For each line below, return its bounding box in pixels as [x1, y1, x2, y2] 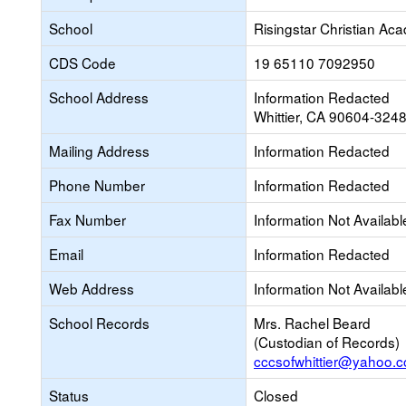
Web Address [49, 278, 134, 298]
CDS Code [49, 53, 116, 72]
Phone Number [49, 175, 145, 195]
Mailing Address [49, 140, 150, 160]
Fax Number [49, 209, 126, 229]
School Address [49, 87, 149, 107]
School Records [49, 313, 150, 333]
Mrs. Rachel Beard [254, 313, 371, 333]
